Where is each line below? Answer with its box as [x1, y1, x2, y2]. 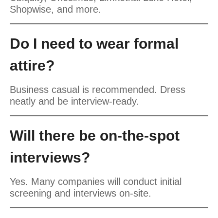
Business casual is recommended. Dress [10, 84, 185, 95]
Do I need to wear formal [10, 36, 179, 52]
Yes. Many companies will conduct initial [10, 176, 182, 187]
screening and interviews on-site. [10, 188, 151, 199]
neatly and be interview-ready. [10, 96, 139, 107]
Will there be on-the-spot [10, 127, 180, 144]
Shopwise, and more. [10, 4, 101, 15]
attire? [10, 57, 54, 74]
